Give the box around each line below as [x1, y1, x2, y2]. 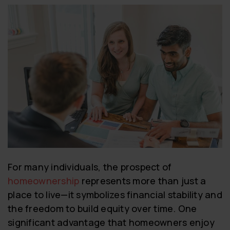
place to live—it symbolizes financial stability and [8, 188, 222, 201]
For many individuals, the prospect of [8, 160, 172, 173]
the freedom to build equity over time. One [8, 202, 197, 215]
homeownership [8, 174, 80, 187]
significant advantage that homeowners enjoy [8, 216, 215, 228]
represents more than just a [79, 174, 206, 187]
